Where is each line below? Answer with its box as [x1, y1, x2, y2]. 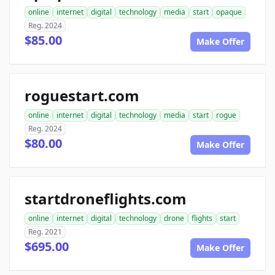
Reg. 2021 [28, 227, 62, 238]
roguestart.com [25, 85, 139, 106]
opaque [216, 7, 242, 18]
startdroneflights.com [25, 188, 187, 209]
